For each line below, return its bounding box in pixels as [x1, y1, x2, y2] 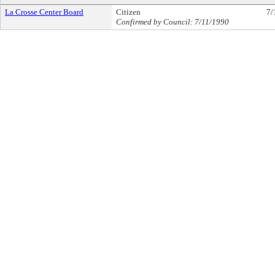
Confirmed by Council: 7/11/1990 [116, 17, 229, 26]
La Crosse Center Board [5, 7, 83, 17]
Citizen [116, 7, 141, 17]
